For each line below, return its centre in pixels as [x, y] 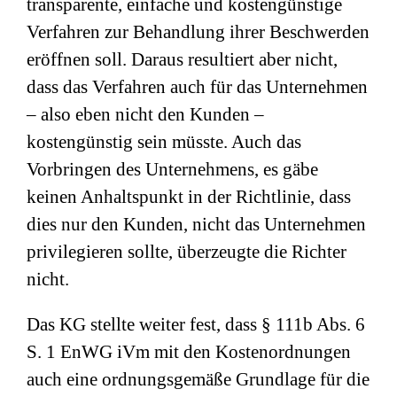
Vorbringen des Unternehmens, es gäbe [172, 170]
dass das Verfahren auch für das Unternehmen [197, 87]
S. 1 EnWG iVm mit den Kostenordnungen [189, 352]
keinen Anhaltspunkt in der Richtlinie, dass [189, 197]
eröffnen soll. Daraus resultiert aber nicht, [182, 60]
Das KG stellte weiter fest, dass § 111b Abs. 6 [196, 325]
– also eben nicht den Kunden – [145, 115]
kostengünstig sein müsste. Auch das [164, 142]
